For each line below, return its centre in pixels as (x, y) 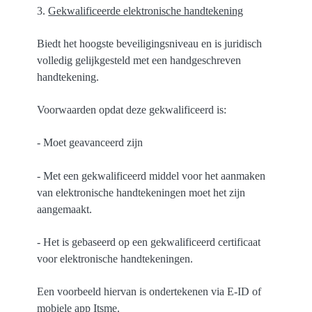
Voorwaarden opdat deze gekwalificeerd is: (132, 110)
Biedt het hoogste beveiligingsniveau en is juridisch (150, 44)
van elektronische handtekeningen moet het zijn (141, 192)
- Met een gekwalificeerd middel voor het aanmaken (151, 175)
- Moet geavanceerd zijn (90, 143)
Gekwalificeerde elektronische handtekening (146, 10)
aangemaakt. (65, 209)
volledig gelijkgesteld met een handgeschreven (139, 60)
